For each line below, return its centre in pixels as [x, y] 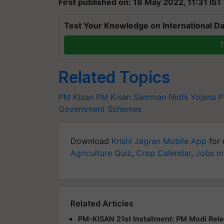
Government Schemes [100, 109]
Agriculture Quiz [101, 153]
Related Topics [114, 77]
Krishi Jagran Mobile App [159, 141]
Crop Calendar [163, 153]
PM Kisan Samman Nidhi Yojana [156, 97]
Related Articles [102, 203]
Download [91, 141]
